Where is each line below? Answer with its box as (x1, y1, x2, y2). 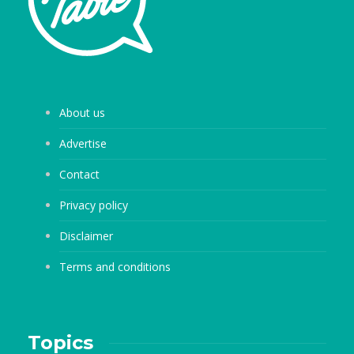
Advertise (59, 136, 107, 152)
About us (59, 105, 105, 121)
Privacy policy (59, 198, 128, 213)
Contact (59, 167, 100, 183)
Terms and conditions (59, 259, 171, 275)
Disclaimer (59, 228, 113, 244)
